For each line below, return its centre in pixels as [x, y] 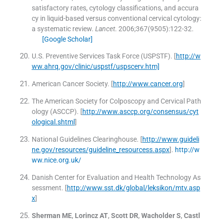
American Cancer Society [69, 84]
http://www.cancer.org [148, 84]
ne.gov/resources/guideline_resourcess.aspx [100, 150]
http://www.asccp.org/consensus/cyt [140, 112]
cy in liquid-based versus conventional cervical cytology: [116, 19]
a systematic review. [62, 29]
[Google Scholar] [67, 39]
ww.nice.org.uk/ [56, 160]
